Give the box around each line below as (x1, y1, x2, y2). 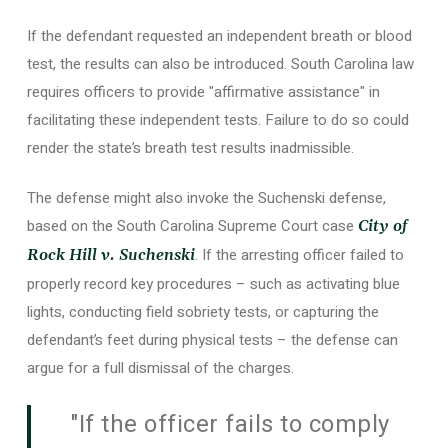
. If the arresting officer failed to (194, 244, 404, 266)
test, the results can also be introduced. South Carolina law (26, 52, 414, 75)
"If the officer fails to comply (70, 406, 390, 442)
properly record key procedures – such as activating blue (26, 273, 400, 295)
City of (357, 217, 407, 236)
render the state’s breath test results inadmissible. (26, 136, 354, 159)
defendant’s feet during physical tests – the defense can (26, 329, 398, 351)
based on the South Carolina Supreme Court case (26, 215, 358, 237)
